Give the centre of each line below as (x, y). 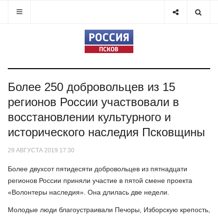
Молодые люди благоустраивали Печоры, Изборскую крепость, (109, 209)
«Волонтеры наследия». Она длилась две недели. (89, 192)
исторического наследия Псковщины (106, 132)
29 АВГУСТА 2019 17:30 (41, 150)
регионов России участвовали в (93, 102)
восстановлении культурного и (89, 117)
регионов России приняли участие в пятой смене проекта (100, 181)
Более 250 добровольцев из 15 (91, 87)
